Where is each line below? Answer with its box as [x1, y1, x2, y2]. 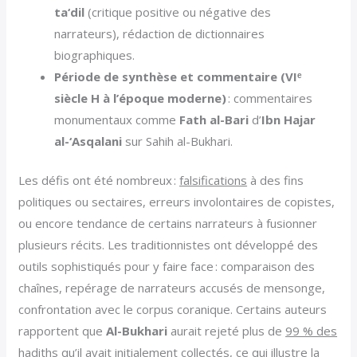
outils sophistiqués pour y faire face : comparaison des [18, 258, 316, 275]
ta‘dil [54, 3, 85, 20]
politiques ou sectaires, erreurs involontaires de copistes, [18, 194, 335, 210]
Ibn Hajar [261, 111, 316, 127]
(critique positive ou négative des [84, 3, 272, 20]
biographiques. [54, 46, 135, 63]
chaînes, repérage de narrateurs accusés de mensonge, [18, 280, 326, 296]
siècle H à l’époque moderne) [54, 89, 227, 106]
